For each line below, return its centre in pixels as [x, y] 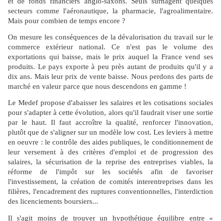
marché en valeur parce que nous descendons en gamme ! [97, 87]
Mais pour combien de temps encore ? [67, 20]
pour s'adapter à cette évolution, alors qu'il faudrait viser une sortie [110, 113]
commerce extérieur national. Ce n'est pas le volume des [110, 47]
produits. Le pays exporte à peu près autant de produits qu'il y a [110, 67]
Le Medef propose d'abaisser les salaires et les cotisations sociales [110, 103]
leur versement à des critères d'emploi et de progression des [110, 152]
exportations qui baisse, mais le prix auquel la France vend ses [110, 57]
